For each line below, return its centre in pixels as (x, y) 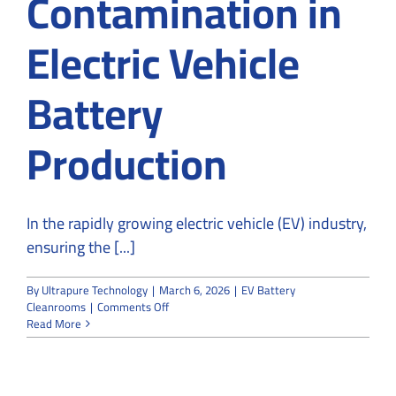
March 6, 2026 (194, 289)
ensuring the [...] (81, 247)
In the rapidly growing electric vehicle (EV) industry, (197, 223)
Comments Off (133, 306)
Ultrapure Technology (95, 289)
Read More (54, 323)
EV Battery (268, 289)
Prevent (188, 373)
